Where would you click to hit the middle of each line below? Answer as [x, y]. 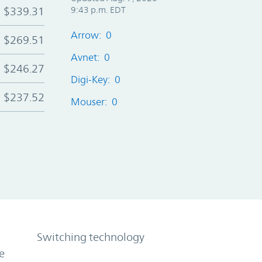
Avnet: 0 [90, 57]
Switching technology [91, 237]
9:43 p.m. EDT [98, 9]
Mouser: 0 [94, 101]
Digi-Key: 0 [95, 79]
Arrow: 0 [91, 35]
